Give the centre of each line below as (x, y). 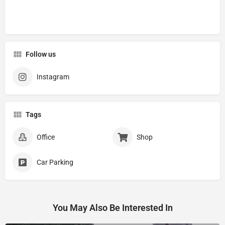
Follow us (41, 54)
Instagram (53, 77)
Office (46, 137)
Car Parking (55, 162)
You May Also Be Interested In (113, 207)
